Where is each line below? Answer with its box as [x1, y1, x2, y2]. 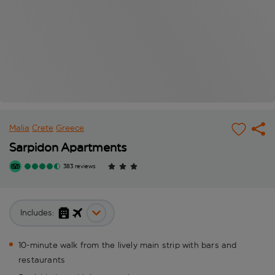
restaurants [18, 255, 66, 266]
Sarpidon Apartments [9, 140, 126, 155]
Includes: [20, 207, 55, 219]
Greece [56, 123, 84, 134]
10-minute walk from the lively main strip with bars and [18, 240, 237, 251]
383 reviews [63, 163, 96, 171]
